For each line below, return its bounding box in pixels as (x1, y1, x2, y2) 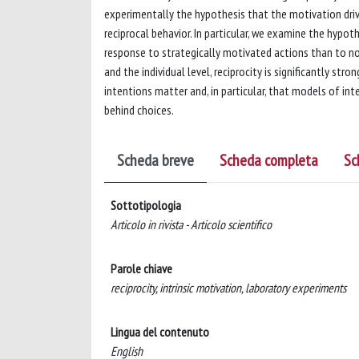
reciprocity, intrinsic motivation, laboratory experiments (111, 280, 346, 296)
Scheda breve (117, 150, 194, 171)
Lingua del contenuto (111, 324, 209, 340)
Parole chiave (111, 260, 172, 276)
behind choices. (104, 102, 174, 118)
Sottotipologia (111, 197, 181, 213)
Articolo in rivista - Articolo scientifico (111, 216, 272, 232)
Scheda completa (220, 150, 318, 171)
